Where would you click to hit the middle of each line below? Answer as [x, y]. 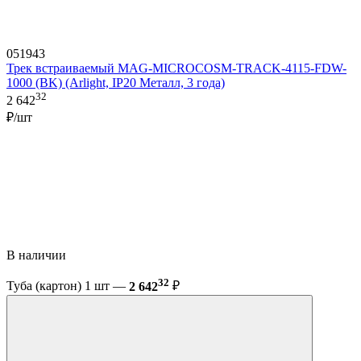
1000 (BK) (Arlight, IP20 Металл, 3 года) [116, 83]
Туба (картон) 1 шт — [68, 286]
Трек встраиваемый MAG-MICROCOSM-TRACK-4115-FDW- [176, 68]
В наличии [38, 255]
